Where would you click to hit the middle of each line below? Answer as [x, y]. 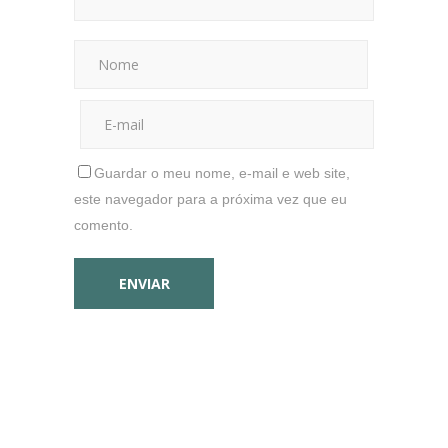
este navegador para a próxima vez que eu [210, 198]
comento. [103, 224]
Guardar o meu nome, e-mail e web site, [222, 172]
